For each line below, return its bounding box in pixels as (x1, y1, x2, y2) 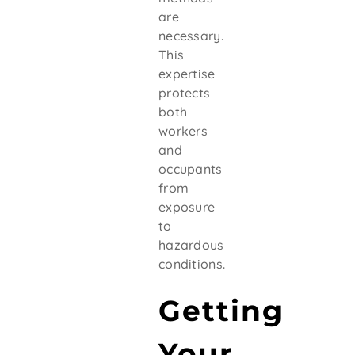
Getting (158, 292, 284, 328)
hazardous (158, 236, 224, 253)
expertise (158, 65, 216, 82)
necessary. (158, 27, 223, 44)
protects (158, 84, 211, 101)
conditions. (158, 255, 226, 272)
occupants (158, 160, 223, 177)
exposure (158, 198, 216, 215)
